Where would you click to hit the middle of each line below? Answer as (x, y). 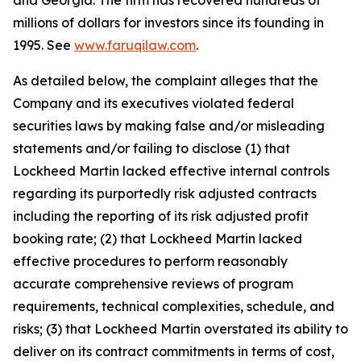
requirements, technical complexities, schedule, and (174, 307)
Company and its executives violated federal (154, 104)
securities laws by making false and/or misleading (169, 126)
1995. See (44, 46)
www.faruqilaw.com (135, 46)
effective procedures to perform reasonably (150, 261)
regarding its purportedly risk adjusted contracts (165, 194)
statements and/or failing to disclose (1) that (151, 149)
